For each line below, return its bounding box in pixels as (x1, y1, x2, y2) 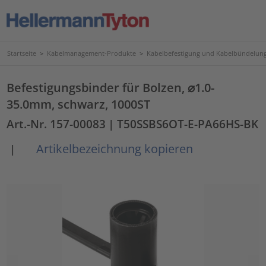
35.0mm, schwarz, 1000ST (7, 96, 151, 112)
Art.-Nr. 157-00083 (7, 116, 106, 131)
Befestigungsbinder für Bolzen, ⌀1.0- (7, 79, 215, 96)
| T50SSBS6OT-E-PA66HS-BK (108, 116, 259, 131)
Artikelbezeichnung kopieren (33, 140, 194, 157)
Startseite (7, 49, 36, 58)
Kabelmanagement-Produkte (47, 49, 136, 58)
